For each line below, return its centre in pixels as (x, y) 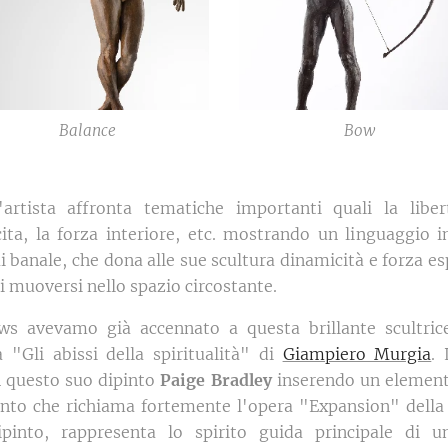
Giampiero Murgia (357, 354)
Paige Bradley (216, 380)
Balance (88, 131)
